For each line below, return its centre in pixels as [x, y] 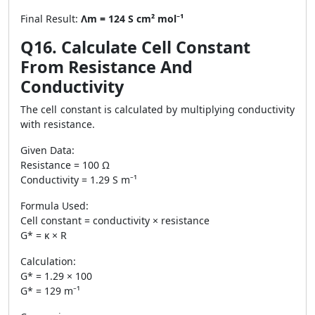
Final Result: [51, 19]
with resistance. [58, 124]
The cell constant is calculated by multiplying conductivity [157, 109]
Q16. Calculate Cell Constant [135, 47]
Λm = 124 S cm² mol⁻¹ [132, 19]
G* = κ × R [44, 235]
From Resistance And [107, 67]
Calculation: [48, 261]
